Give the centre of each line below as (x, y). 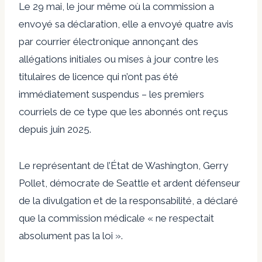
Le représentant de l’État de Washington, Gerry (123, 165)
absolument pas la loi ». (71, 235)
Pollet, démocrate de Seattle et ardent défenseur (130, 183)
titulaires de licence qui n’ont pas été (99, 76)
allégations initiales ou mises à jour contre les (119, 59)
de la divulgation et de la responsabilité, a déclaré (128, 200)
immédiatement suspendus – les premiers (111, 94)
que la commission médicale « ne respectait (116, 218)
